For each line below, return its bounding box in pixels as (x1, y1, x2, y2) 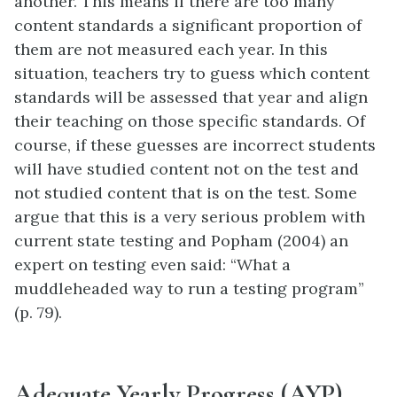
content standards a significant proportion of (14, 15, 362, 36)
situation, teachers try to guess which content (14, 63, 370, 84)
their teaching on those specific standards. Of (14, 111, 365, 132)
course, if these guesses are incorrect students (14, 135, 376, 156)
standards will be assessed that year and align (14, 87, 368, 108)
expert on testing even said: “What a (14, 254, 291, 276)
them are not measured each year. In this (14, 39, 328, 60)
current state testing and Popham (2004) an (14, 230, 348, 252)
